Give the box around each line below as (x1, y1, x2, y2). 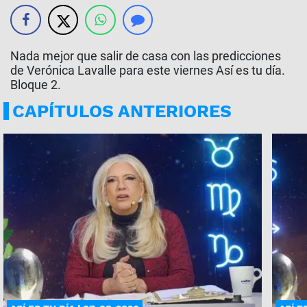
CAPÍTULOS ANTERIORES (12, 101, 232, 121)
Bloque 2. (10, 77, 61, 92)
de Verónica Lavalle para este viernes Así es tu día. (10, 63, 285, 77)
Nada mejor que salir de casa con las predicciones (10, 49, 281, 63)
